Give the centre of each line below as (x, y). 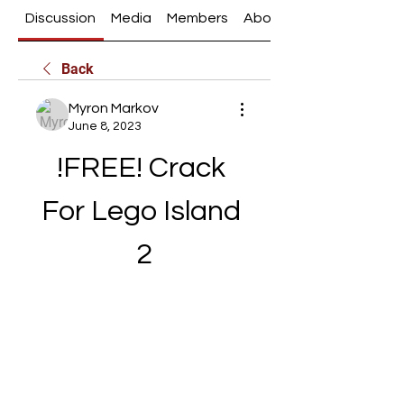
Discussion (61, 18)
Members (197, 18)
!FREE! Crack (141, 168)
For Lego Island (141, 211)
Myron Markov (114, 108)
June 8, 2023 (105, 126)
